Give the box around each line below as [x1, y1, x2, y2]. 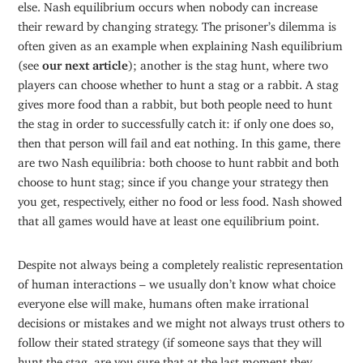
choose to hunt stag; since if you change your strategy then [18, 174, 330, 184]
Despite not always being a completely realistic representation [18, 257, 344, 267]
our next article [42, 58, 129, 67]
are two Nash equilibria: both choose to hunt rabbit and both [18, 155, 340, 164]
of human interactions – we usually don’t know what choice [18, 276, 336, 286]
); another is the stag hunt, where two [128, 58, 329, 67]
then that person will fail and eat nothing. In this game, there [18, 135, 341, 145]
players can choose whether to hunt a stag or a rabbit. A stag [18, 77, 340, 87]
